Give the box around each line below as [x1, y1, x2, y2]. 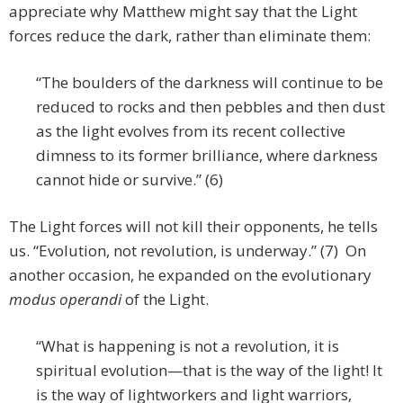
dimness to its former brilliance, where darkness [36, 145, 378, 166]
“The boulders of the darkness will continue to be [36, 72, 383, 94]
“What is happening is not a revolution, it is [36, 336, 339, 357]
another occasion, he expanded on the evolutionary [9, 264, 372, 286]
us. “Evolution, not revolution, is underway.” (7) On [9, 240, 366, 262]
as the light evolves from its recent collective [36, 121, 345, 142]
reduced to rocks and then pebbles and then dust [36, 96, 385, 118]
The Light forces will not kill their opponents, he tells [9, 216, 378, 237]
